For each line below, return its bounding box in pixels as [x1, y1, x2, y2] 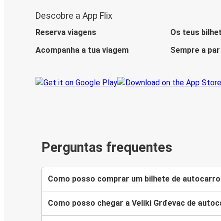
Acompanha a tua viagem [36, 45, 129, 55]
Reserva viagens [36, 28, 96, 37]
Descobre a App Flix [36, 11, 112, 21]
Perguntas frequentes [41, 140, 172, 156]
